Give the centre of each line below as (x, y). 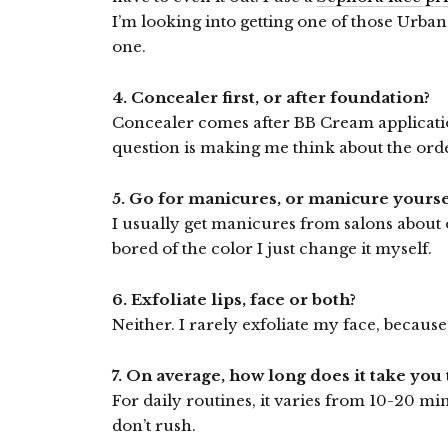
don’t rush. (154, 425)
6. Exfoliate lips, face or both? (234, 299)
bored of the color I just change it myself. (272, 248)
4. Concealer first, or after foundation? (271, 97)
